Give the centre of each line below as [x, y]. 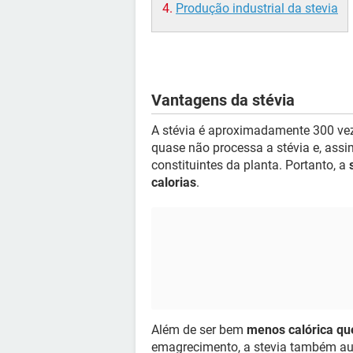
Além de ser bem [199, 329]
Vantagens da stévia [223, 100]
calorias [174, 182]
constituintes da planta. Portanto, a [250, 165]
